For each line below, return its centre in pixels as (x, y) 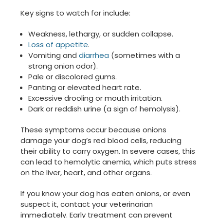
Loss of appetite (58, 45)
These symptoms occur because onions (93, 130)
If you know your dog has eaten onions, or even (105, 194)
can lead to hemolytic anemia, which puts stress (109, 162)
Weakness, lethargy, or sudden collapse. (101, 34)
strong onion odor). (63, 66)
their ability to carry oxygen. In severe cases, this (108, 151)
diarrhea (94, 55)
